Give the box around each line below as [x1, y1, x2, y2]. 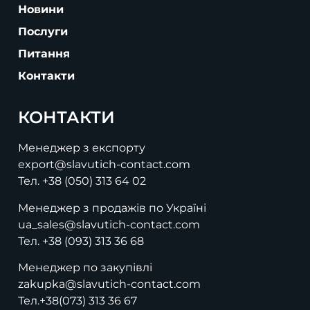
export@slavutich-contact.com [18, 158, 190, 172]
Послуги [18, 25, 68, 39]
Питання [18, 47, 70, 61]
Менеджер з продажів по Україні [18, 201, 206, 215]
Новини [18, 3, 64, 17]
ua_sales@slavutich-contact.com [18, 217, 200, 231]
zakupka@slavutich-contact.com [18, 277, 201, 291]
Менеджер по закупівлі [18, 261, 152, 275]
